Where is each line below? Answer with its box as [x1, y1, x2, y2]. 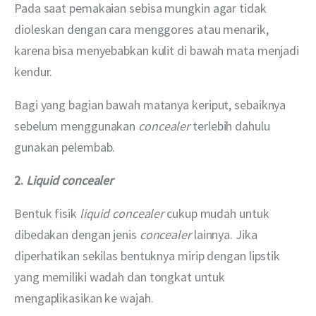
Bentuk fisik [14, 205, 80, 222]
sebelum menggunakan [14, 117, 139, 134]
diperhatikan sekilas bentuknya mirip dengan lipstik [14, 248, 283, 265]
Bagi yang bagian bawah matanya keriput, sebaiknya [14, 96, 289, 113]
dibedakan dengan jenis [14, 226, 140, 243]
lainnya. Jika [193, 226, 260, 243]
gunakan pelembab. [14, 138, 116, 155]
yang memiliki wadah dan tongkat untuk [14, 269, 228, 286]
